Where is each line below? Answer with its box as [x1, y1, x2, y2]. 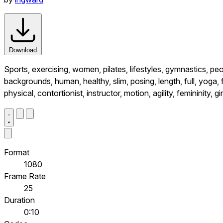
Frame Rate [4, 171, 46, 181]
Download [9, 46, 37, 54]
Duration [4, 195, 35, 205]
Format [4, 147, 29, 157]
